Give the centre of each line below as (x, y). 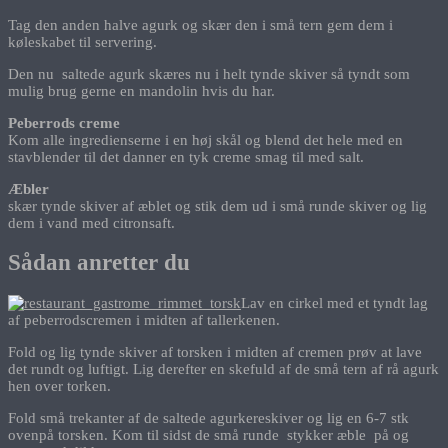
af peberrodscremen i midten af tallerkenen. (144, 320)
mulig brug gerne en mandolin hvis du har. (141, 90)
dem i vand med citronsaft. (91, 222)
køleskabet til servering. (82, 41)
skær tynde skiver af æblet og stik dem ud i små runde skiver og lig (217, 205)
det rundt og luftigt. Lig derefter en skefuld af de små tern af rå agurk (223, 369)
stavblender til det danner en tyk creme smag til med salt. (186, 156)
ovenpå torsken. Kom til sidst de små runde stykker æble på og (208, 435)
